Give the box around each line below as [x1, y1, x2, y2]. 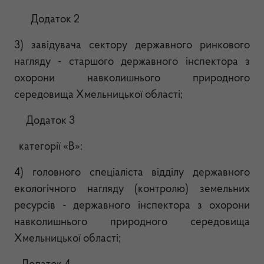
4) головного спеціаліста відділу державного [14, 167, 250, 179]
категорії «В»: [16, 141, 82, 153]
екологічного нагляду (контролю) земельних [14, 184, 250, 195]
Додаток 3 [14, 115, 75, 127]
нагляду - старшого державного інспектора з [14, 57, 250, 68]
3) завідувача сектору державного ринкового [14, 40, 250, 51]
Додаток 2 [14, 14, 80, 25]
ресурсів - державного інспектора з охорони [14, 200, 250, 212]
